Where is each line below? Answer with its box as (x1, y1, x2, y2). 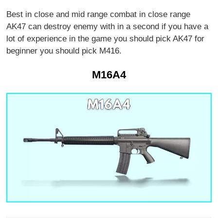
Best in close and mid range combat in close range (6, 10, 191, 19)
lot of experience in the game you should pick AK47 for (6, 34, 205, 44)
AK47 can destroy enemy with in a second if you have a (6, 22, 209, 32)
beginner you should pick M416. (6, 46, 122, 56)
